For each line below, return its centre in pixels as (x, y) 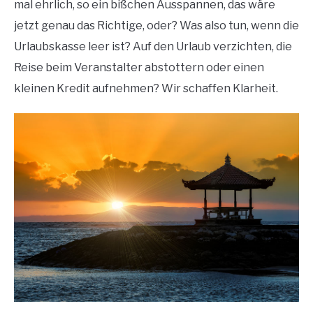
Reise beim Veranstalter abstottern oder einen (139, 67)
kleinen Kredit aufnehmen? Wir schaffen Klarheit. (146, 88)
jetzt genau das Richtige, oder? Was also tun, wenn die (156, 26)
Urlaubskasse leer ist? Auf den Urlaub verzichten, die (153, 46)
